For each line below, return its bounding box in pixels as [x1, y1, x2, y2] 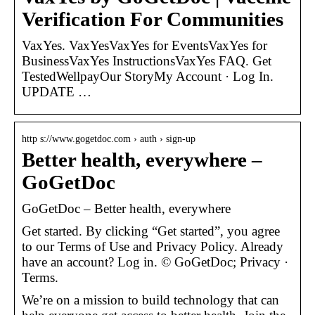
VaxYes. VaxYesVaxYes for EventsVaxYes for [22, 37, 267, 53]
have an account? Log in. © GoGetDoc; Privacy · [22, 254, 288, 269]
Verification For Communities [22, 8, 283, 30]
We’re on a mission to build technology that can [22, 292, 279, 307]
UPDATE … [22, 84, 91, 99]
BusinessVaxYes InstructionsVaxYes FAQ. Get [22, 53, 271, 68]
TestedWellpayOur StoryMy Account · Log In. [22, 68, 274, 84]
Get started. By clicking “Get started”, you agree [22, 223, 280, 238]
